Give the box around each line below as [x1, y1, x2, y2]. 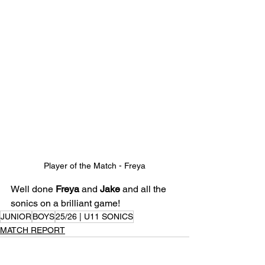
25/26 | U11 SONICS [56, 212, 133, 222]
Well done [11, 183, 56, 195]
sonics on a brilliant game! [11, 198, 120, 209]
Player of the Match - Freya [44, 161, 146, 171]
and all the [120, 183, 169, 195]
